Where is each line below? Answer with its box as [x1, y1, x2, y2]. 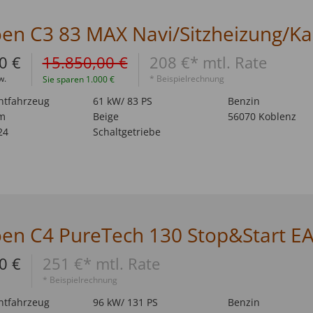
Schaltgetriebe [92, 125, 161, 138]
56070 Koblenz [227, 110, 296, 123]
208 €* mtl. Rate [149, 52, 267, 73]
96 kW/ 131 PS [92, 296, 158, 310]
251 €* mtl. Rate [42, 253, 160, 275]
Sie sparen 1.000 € [42, 73, 115, 85]
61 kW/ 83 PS [92, 94, 152, 108]
